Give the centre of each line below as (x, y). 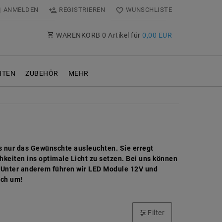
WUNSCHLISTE (149, 10)
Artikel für (124, 35)
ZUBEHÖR (42, 74)
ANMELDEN (21, 10)
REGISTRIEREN (82, 10)
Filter (156, 212)
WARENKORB (78, 35)
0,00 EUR (157, 35)
